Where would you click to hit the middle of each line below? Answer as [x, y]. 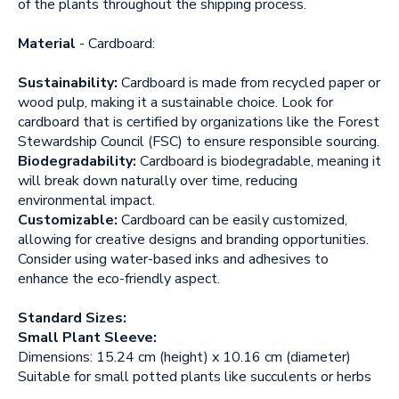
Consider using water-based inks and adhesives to [173, 259]
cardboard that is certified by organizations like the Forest [199, 122]
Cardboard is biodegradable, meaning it [259, 161]
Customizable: [68, 220]
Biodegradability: [77, 161]
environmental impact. [86, 200]
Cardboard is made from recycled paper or [249, 83]
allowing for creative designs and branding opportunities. [193, 240]
